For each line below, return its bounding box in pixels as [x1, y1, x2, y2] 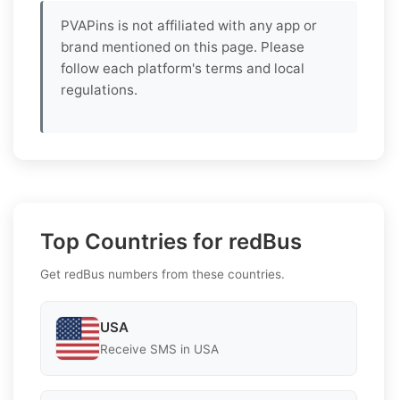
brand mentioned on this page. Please [61, 37, 304, 55]
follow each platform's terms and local [61, 59, 304, 77]
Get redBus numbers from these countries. [40, 266, 285, 281]
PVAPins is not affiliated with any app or [61, 16, 317, 34]
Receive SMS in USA [100, 342, 219, 357]
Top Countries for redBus [40, 228, 302, 254]
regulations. [61, 80, 137, 98]
